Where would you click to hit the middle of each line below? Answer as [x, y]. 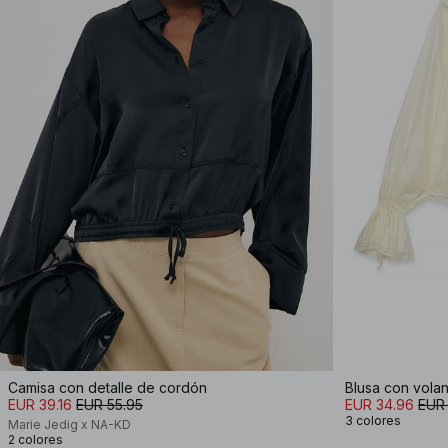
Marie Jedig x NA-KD [69, 424]
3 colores [373, 420]
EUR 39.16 [40, 404]
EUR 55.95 [109, 404]
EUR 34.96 [379, 404]
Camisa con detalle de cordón [107, 387]
